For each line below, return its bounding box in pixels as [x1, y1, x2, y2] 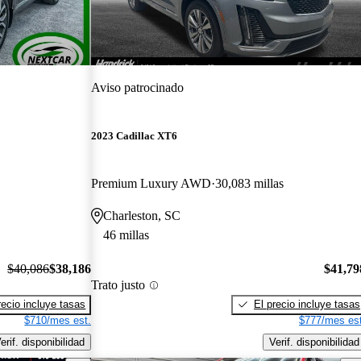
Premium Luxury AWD [91, 176, 212, 191]
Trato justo [91, 278, 146, 293]
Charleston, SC [103, 209, 181, 223]
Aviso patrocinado [91, 80, 185, 94]
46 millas [103, 228, 150, 243]
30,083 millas [215, 176, 284, 191]
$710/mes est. [24, 313, 92, 326]
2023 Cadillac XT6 [91, 130, 178, 143]
